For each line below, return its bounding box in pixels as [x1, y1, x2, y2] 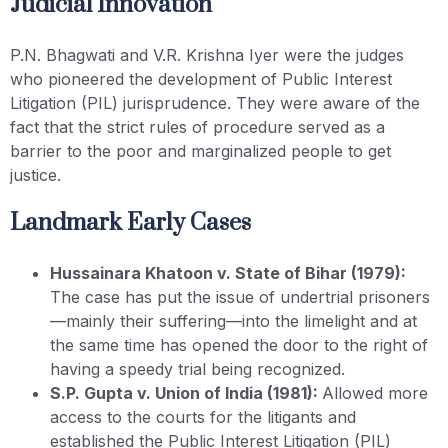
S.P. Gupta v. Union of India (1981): [50, 382, 322, 403]
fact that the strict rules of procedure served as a [10, 116, 385, 137]
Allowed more [322, 382, 428, 403]
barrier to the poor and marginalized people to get [10, 140, 391, 161]
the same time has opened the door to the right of [50, 334, 428, 355]
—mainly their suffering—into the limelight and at [50, 310, 417, 331]
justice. [10, 164, 61, 185]
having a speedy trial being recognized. [50, 358, 345, 379]
